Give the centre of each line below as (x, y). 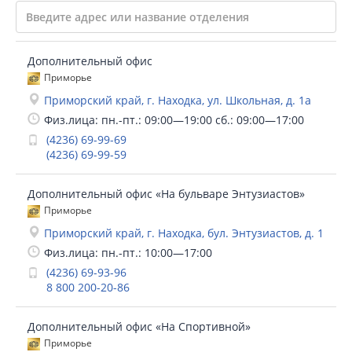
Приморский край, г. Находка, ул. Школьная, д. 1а (178, 100)
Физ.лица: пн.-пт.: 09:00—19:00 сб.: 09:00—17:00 (174, 120)
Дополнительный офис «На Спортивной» (139, 326)
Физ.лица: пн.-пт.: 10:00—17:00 (128, 253)
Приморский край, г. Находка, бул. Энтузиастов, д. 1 (184, 233)
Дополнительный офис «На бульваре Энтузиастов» (166, 194)
